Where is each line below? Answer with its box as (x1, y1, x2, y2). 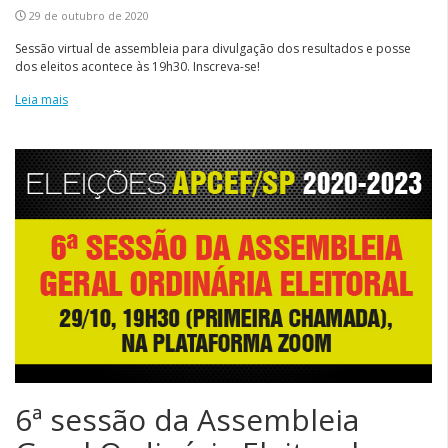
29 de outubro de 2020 (29, 7, 149, 23)
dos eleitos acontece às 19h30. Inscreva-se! (15, 57, 260, 75)
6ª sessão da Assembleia (15, 399, 359, 441)
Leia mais (15, 90, 68, 108)
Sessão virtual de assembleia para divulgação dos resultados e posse (15, 39, 411, 57)
